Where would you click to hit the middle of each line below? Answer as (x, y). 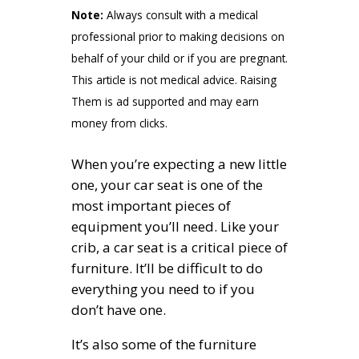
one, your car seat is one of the (167, 184)
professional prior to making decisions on (178, 36)
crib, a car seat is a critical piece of (179, 247)
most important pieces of (151, 205)
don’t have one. (119, 309)
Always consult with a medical (181, 14)
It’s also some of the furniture (164, 344)
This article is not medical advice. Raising (174, 79)
